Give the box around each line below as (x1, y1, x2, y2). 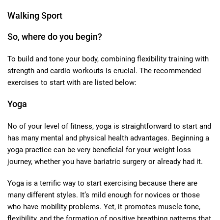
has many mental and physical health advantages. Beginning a (7, 133, 209, 142)
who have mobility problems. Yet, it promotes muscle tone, (7, 202, 200, 211)
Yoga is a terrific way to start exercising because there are (7, 178, 197, 188)
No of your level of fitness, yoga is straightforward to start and (7, 121, 211, 131)
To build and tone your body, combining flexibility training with (7, 54, 209, 63)
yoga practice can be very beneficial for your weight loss (7, 145, 191, 154)
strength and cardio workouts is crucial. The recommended (7, 66, 201, 75)
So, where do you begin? (7, 31, 102, 42)
